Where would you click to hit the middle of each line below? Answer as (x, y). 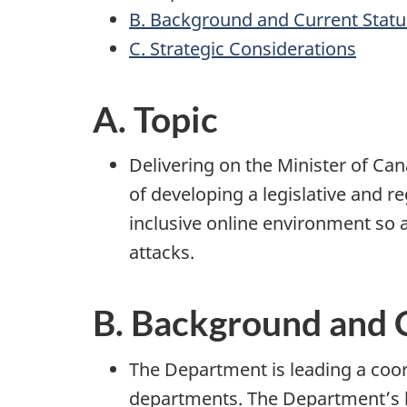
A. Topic (155, 119)
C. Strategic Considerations (243, 48)
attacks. (162, 252)
